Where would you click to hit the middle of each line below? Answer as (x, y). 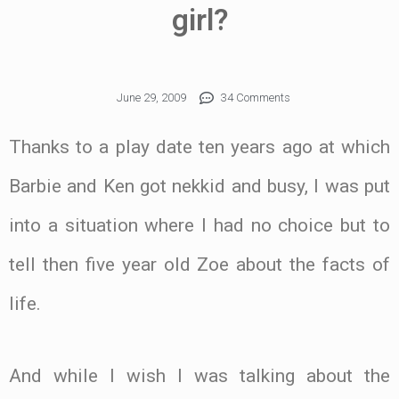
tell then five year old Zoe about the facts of (199, 265)
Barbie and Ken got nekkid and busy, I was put (199, 187)
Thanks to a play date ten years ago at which (199, 147)
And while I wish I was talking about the (199, 375)
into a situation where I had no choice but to (199, 226)
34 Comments (255, 98)
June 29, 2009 (151, 98)
